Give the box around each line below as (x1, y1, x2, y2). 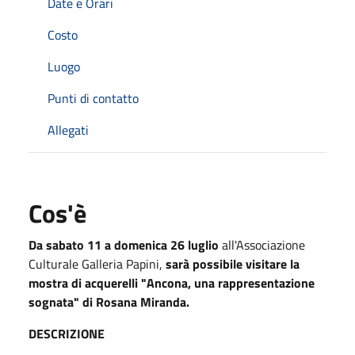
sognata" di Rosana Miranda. (29, 292, 189, 311)
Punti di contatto (48, 88, 139, 108)
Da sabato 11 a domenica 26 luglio (29, 235, 219, 254)
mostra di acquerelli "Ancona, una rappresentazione (29, 273, 315, 292)
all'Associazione (219, 235, 305, 254)
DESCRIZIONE (29, 323, 105, 343)
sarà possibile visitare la (162, 254, 300, 273)
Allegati (48, 120, 89, 139)
